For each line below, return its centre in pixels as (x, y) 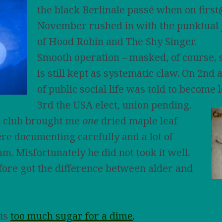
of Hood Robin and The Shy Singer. (117, 41)
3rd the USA (66, 105)
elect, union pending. (143, 105)
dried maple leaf (138, 121)
